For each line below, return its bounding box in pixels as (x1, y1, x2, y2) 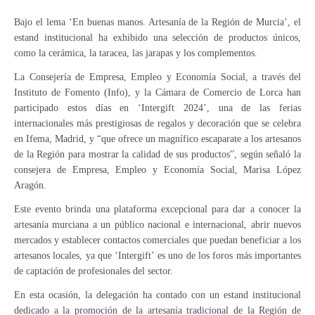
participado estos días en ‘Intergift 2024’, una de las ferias (14, 103, 301, 114)
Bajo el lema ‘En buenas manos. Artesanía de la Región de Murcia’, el (14, 17, 301, 28)
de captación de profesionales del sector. (14, 266, 173, 277)
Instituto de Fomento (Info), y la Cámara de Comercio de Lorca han (14, 87, 301, 98)
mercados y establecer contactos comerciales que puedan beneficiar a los (14, 235, 301, 246)
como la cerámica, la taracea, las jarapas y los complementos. (14, 48, 257, 59)
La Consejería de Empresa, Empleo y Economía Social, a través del (14, 72, 301, 83)
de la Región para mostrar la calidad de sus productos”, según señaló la (14, 149, 301, 160)
